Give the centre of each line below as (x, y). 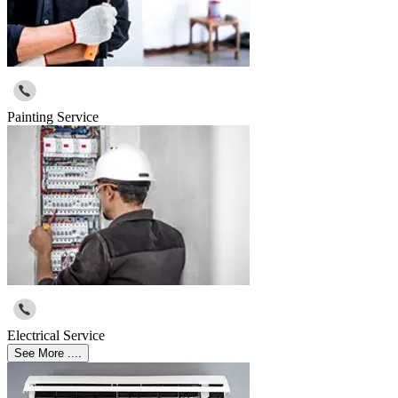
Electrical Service (56, 336)
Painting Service (53, 117)
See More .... (48, 354)
